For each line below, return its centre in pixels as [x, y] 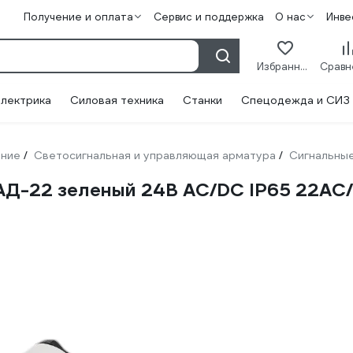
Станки [203, 100]
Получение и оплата [78, 17]
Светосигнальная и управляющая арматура [155, 155]
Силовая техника [117, 100]
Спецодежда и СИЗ [295, 100]
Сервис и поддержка [208, 17]
